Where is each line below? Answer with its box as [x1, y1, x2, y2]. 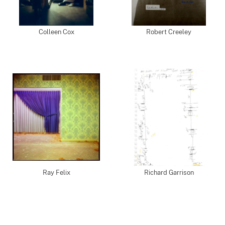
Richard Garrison [144, 169, 194, 176]
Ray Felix [42, 169, 70, 176]
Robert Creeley [146, 28, 191, 36]
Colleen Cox [38, 28, 74, 36]
